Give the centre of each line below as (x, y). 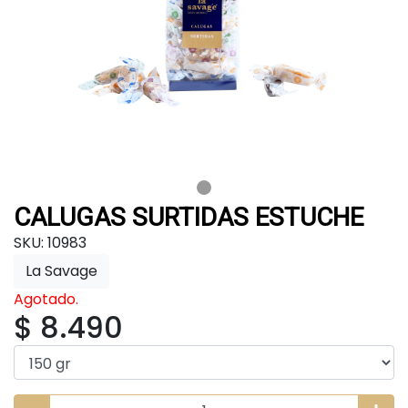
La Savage (61, 270)
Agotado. (46, 299)
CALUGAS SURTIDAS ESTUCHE (189, 217)
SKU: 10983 (50, 242)
